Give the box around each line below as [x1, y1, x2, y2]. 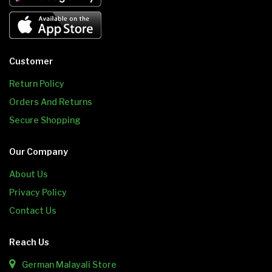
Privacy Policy [9, 187, 67, 198]
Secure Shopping [9, 115, 81, 126]
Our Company [9, 146, 68, 157]
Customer [9, 56, 53, 67]
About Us [9, 169, 48, 180]
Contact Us [9, 205, 56, 216]
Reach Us [9, 237, 49, 248]
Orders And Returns [9, 97, 92, 107]
